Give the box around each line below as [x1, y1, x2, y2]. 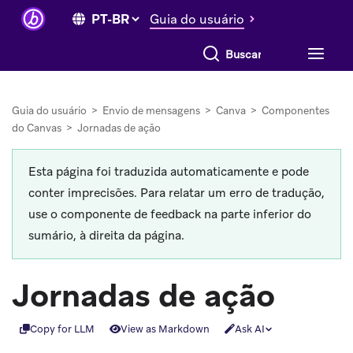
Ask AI [234, 322, 265, 336]
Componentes [262, 104, 329, 117]
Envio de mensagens [102, 104, 200, 117]
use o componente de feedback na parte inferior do [28, 206, 311, 222]
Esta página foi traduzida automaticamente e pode [28, 164, 309, 180]
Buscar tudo [190, 42, 255, 56]
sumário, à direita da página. [28, 228, 184, 243]
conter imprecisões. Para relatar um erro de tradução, [28, 185, 325, 201]
